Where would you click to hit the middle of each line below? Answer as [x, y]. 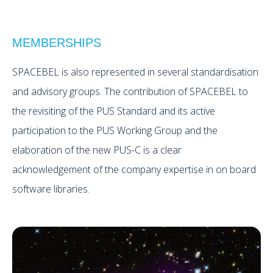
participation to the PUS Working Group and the [115, 131]
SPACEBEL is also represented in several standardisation [135, 72]
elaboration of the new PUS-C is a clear [97, 150]
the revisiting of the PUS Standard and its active [114, 111]
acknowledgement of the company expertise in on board [134, 170]
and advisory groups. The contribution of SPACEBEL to [130, 92]
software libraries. [51, 189]
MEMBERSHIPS [57, 43]
